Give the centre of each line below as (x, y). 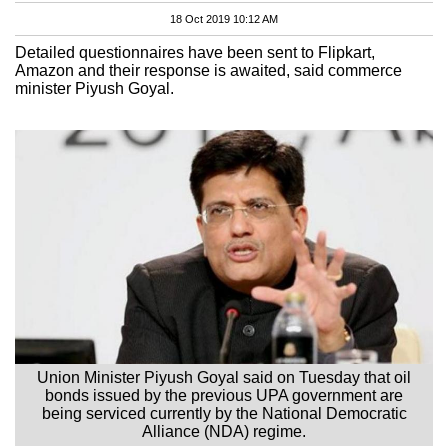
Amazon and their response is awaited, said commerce (208, 70)
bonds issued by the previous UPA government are (224, 395)
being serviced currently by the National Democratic (224, 413)
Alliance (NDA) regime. (224, 431)
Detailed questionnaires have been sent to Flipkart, (195, 52)
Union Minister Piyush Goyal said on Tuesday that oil (224, 377)
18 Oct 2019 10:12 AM (224, 18)
